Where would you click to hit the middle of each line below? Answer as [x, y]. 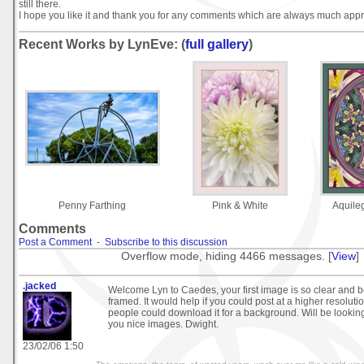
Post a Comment [55, 243]
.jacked [39, 286]
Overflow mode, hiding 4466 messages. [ [226, 256]
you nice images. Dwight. [163, 324]
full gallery [217, 45]
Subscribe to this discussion [166, 243]
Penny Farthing [92, 205]
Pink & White [240, 205]
